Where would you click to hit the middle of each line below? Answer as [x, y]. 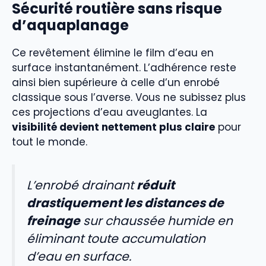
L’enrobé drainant [82, 186]
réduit [156, 186]
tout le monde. [50, 142]
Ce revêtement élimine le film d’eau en [113, 53]
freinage [53, 221]
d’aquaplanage [70, 25]
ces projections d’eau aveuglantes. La [110, 112]
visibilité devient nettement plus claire [113, 127]
